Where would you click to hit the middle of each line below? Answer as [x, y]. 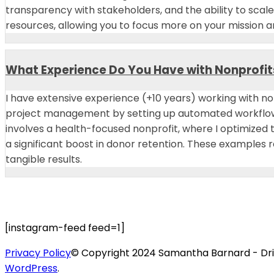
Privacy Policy [38, 253]
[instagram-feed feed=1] [65, 228]
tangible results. [44, 160]
